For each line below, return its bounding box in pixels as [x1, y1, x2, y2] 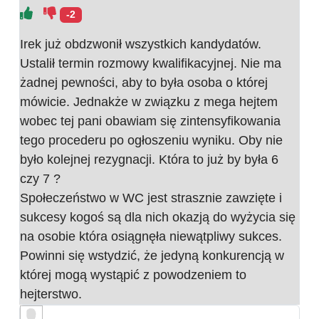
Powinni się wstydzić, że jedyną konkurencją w [20, 249, 284, 263]
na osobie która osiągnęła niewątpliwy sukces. [20, 229, 282, 244]
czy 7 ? [20, 172, 61, 187]
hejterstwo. [20, 287, 82, 302]
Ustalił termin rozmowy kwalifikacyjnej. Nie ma [20, 56, 281, 71]
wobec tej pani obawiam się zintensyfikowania [20, 114, 281, 129]
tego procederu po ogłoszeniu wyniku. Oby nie [20, 133, 283, 148]
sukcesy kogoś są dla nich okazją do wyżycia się [20, 210, 296, 225]
